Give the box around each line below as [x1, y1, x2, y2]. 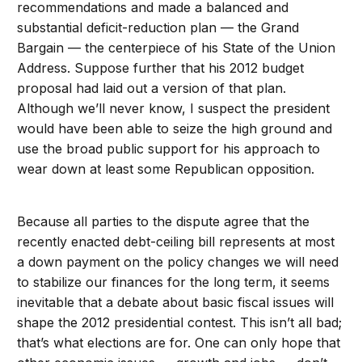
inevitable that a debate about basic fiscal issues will [17, 294, 335, 311]
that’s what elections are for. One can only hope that [17, 335, 341, 351]
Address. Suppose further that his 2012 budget [17, 60, 305, 77]
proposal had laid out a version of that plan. [17, 80, 287, 97]
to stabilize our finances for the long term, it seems [17, 274, 330, 291]
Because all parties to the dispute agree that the [17, 213, 310, 230]
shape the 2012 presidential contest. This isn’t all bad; [17, 314, 343, 331]
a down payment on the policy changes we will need [17, 254, 339, 271]
